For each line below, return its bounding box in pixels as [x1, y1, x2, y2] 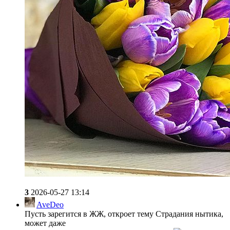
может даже [25, 218, 66, 227]
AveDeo [36, 200, 64, 209]
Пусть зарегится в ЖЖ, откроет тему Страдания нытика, [25, 209, 223, 218]
